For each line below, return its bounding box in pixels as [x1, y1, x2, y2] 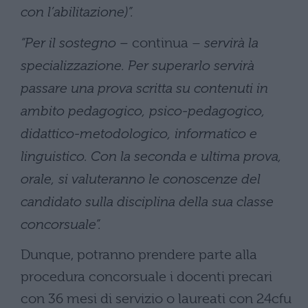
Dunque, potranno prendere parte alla [21, 246, 257, 263]
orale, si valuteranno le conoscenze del [21, 170, 261, 186]
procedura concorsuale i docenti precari [21, 268, 272, 285]
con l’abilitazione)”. [21, 3, 133, 19]
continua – [132, 34, 201, 51]
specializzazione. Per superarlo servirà [21, 57, 254, 73]
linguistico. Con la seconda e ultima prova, [21, 148, 282, 164]
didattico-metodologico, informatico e [21, 125, 257, 141]
